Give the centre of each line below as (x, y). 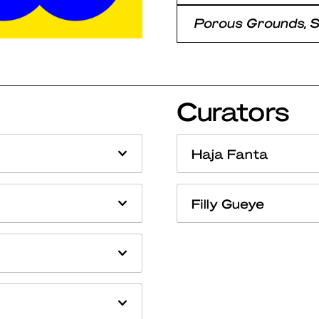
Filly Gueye (228, 203)
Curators (233, 110)
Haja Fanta (230, 153)
